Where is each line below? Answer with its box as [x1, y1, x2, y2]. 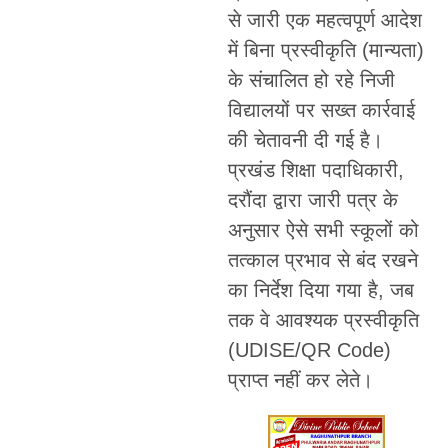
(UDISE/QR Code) [227, 339, 391, 362]
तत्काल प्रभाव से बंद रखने [227, 249, 418, 272]
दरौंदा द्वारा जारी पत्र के [227, 189, 398, 212]
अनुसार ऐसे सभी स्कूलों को [227, 219, 419, 242]
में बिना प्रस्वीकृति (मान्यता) [227, 39, 424, 62]
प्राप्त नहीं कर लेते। [227, 369, 373, 392]
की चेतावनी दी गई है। [227, 129, 383, 152]
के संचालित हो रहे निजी [227, 69, 395, 92]
